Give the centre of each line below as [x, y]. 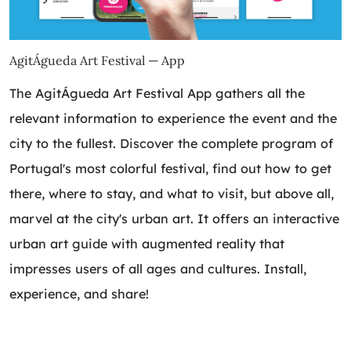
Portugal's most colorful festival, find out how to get [170, 169]
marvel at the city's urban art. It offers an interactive [174, 219]
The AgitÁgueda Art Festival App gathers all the [157, 94]
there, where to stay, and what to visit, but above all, [172, 194]
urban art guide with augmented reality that [147, 244]
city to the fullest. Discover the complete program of [171, 144]
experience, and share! [79, 294]
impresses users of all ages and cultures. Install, [158, 269]
